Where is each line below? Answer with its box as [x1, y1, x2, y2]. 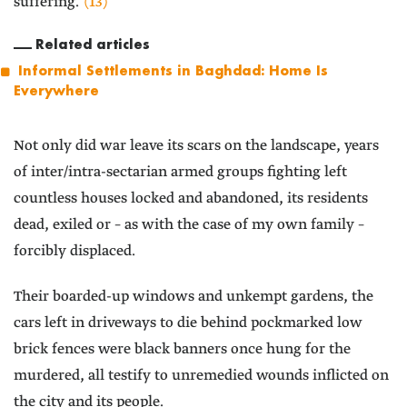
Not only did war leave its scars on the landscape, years [14, 136, 379, 156]
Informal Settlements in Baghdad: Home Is [18, 62, 328, 80]
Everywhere [14, 82, 99, 100]
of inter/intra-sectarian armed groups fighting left [14, 163, 347, 183]
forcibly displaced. [14, 242, 135, 262]
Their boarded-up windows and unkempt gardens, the [14, 287, 373, 307]
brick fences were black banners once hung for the [14, 340, 351, 360]
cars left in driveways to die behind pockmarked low [14, 313, 362, 333]
